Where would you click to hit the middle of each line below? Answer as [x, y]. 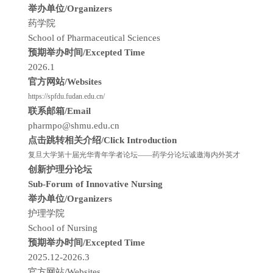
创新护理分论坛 [60, 169]
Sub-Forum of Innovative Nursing [95, 184]
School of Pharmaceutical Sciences [94, 38]
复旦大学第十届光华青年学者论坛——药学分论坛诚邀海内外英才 [134, 155]
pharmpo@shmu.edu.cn [74, 126]
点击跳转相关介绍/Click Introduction [104, 140]
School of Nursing [63, 228]
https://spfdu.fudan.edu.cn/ [66, 96]
